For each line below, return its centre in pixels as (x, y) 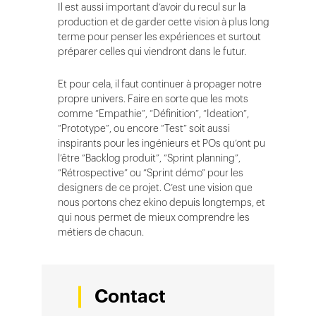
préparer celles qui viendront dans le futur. (152, 51)
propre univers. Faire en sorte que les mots (153, 99)
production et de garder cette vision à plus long (164, 22)
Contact (130, 296)
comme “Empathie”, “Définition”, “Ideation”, (153, 114)
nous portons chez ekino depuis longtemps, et (162, 202)
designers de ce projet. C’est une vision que (155, 188)
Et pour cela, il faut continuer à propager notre (160, 84)
